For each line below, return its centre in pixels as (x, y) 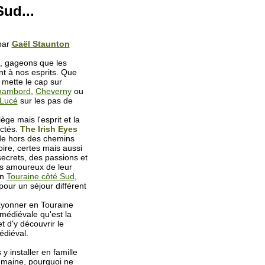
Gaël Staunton (41, 44)
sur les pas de (45, 101)
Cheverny (53, 91)
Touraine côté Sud (40, 176)
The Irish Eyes (49, 129)
